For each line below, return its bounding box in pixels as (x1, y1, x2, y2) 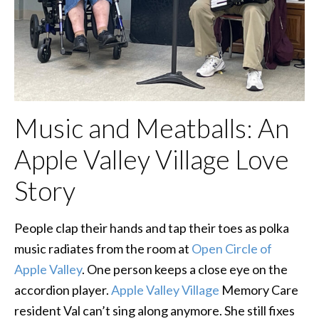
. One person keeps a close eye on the (82, 261, 288, 277)
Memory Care (219, 281, 298, 298)
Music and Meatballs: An (14, 112, 289, 144)
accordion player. (14, 281, 111, 298)
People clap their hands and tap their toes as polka (14, 219, 289, 236)
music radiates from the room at (14, 240, 192, 256)
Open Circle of (192, 240, 272, 256)
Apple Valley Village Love (14, 143, 289, 175)
